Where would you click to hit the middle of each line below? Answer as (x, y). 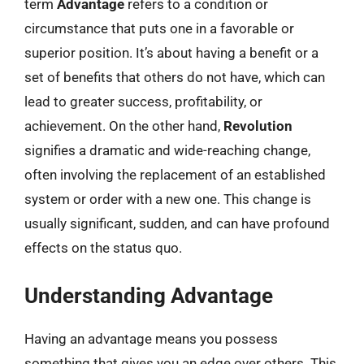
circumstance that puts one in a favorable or (159, 28)
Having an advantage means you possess (151, 338)
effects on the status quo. (103, 248)
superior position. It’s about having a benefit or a (171, 53)
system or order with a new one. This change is (168, 199)
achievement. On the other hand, (124, 126)
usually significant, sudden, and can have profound (177, 223)
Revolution (258, 126)
